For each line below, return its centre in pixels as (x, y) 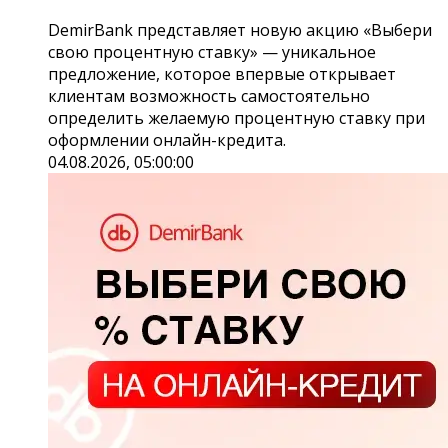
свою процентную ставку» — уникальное (212, 52)
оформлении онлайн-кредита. (167, 140)
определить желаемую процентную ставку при (236, 118)
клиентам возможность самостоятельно (209, 96)
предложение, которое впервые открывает (222, 74)
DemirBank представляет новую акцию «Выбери (240, 30)
